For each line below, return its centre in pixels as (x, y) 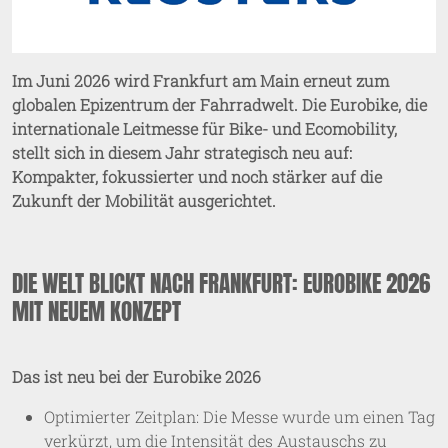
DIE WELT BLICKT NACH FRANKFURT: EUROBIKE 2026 (221, 282)
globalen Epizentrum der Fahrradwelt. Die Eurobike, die (219, 104)
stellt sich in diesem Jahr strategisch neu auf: (182, 152)
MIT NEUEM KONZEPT (96, 310)
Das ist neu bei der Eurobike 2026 (136, 376)
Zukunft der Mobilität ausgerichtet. (144, 200)
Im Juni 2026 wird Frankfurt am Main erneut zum (200, 80)
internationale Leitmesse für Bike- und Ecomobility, (204, 128)
